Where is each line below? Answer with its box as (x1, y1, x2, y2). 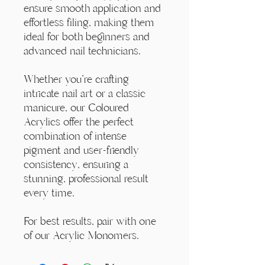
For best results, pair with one (24, 214, 156, 228)
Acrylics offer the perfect (24, 114, 134, 129)
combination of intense (24, 128, 127, 143)
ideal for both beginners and (24, 29, 150, 44)
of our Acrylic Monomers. (24, 228, 139, 243)
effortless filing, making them (24, 15, 154, 30)
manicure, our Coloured (24, 100, 129, 115)
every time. (24, 185, 75, 200)
